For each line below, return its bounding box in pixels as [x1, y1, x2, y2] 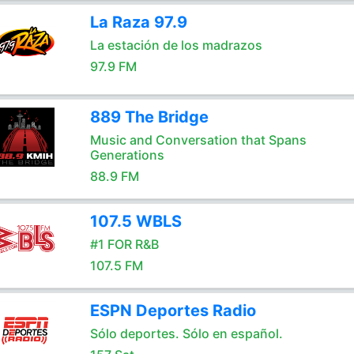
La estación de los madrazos [89, 37, 262, 53]
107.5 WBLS [89, 212, 182, 231]
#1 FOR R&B [89, 236, 159, 252]
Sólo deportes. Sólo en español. [89, 326, 283, 341]
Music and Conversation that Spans [89, 132, 307, 148]
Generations [89, 147, 164, 163]
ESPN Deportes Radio [89, 301, 256, 320]
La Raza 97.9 [89, 13, 187, 32]
